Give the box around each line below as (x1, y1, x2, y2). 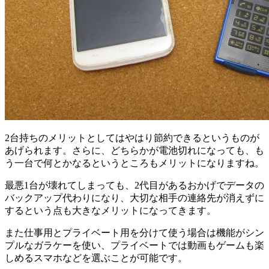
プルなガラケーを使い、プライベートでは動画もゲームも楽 (5, 240, 264, 251)
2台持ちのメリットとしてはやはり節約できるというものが (5, 133, 259, 144)
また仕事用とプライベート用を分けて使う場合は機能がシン (5, 228, 264, 238)
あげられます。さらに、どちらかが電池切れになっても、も (5, 145, 264, 156)
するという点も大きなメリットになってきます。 (5, 205, 216, 216)
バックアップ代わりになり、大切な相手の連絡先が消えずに (5, 193, 264, 204)
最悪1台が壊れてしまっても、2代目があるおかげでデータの (5, 180, 264, 191)
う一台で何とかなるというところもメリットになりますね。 (5, 158, 264, 169)
